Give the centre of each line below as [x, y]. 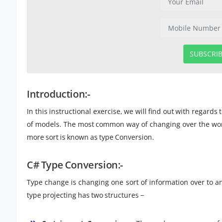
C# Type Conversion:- [75, 165]
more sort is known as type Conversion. [90, 137]
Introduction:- [58, 94]
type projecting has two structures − [85, 195]
